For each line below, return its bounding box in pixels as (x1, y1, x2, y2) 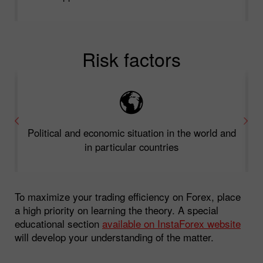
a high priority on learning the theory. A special (15, 202, 218, 217)
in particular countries (85, 139, 178, 154)
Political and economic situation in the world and (27, 125, 236, 140)
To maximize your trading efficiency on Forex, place (15, 188, 241, 204)
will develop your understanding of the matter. (15, 229, 214, 244)
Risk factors (82, 45, 181, 72)
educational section (15, 215, 102, 231)
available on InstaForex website (102, 215, 241, 231)
